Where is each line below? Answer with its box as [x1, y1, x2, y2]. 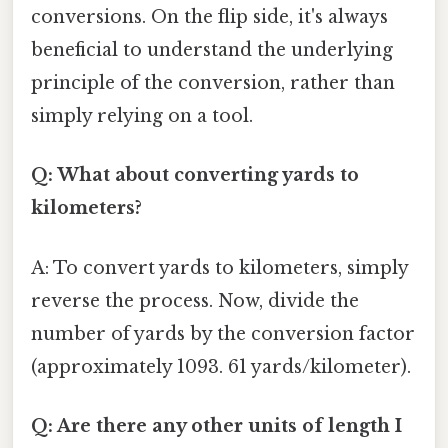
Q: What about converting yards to [31, 164, 359, 187]
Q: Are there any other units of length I [31, 414, 402, 437]
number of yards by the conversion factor [31, 322, 415, 345]
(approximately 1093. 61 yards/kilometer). [31, 355, 411, 378]
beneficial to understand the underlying [31, 39, 393, 62]
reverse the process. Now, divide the [31, 289, 359, 312]
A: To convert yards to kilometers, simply [31, 256, 408, 279]
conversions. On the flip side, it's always [31, 6, 388, 29]
